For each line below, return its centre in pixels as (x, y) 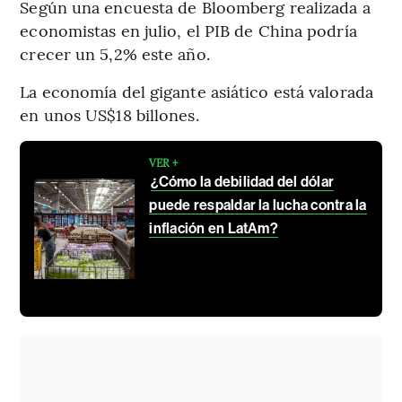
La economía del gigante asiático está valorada (197, 92)
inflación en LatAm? (214, 229)
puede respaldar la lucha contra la (258, 205)
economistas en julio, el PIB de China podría (188, 31)
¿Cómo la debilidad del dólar (243, 182)
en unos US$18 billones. (109, 115)
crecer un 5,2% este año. (115, 54)
